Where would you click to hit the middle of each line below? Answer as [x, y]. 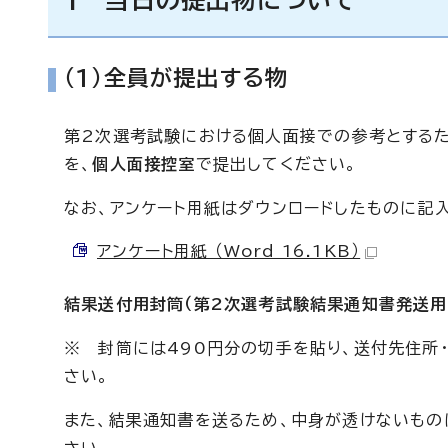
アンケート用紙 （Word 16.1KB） [229, 251]
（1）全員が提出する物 [176, 78]
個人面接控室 [144, 164]
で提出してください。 [276, 164]
